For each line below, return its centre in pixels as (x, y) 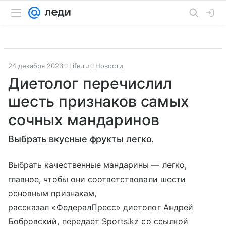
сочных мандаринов (84, 120)
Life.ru (79, 66)
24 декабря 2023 (36, 66)
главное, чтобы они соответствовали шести (97, 179)
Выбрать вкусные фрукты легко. (81, 139)
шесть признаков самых (99, 101)
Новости (109, 66)
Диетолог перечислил (90, 83)
